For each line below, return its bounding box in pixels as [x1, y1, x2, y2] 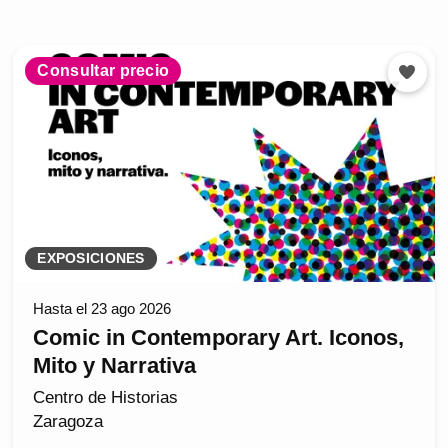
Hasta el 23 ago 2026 [33, 300, 172, 318]
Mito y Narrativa [33, 353, 197, 379]
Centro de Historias [33, 388, 179, 408]
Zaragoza [33, 412, 104, 432]
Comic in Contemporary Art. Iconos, [33, 325, 405, 351]
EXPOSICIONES [37, 251, 145, 267]
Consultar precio [37, 62, 170, 80]
